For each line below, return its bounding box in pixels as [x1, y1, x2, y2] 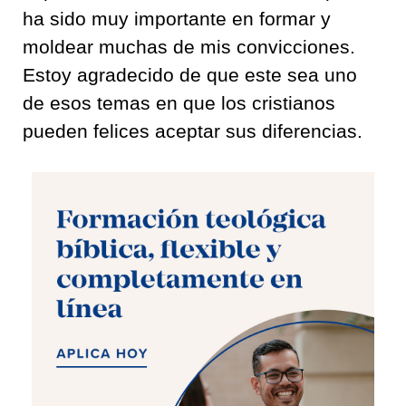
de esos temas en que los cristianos [23, 92, 335, 113]
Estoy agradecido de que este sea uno [23, 64, 357, 85]
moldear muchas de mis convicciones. [23, 36, 355, 57]
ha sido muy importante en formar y [23, 8, 331, 29]
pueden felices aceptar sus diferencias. [23, 121, 373, 141]
